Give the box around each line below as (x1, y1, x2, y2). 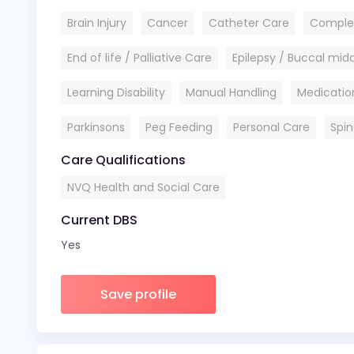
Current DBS (61, 211, 137, 229)
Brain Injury (67, 15, 126, 31)
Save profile (100, 285, 176, 303)
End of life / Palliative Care (67, 50, 212, 66)
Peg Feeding (145, 119, 213, 135)
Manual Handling (186, 85, 277, 100)
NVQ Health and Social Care (67, 179, 220, 195)
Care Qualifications (61, 151, 186, 169)
